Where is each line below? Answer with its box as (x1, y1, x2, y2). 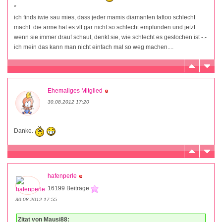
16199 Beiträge (48, 184, 91, 192)
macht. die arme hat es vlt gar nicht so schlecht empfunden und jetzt (14, 23, 195, 31)
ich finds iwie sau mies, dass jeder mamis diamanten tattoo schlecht (14, 13, 195, 21)
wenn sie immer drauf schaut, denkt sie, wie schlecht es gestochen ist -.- (14, 33, 207, 41)
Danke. (14, 127, 35, 135)
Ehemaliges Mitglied (48, 87, 103, 94)
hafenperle (48, 172, 77, 179)
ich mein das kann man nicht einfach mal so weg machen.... (14, 43, 173, 51)
